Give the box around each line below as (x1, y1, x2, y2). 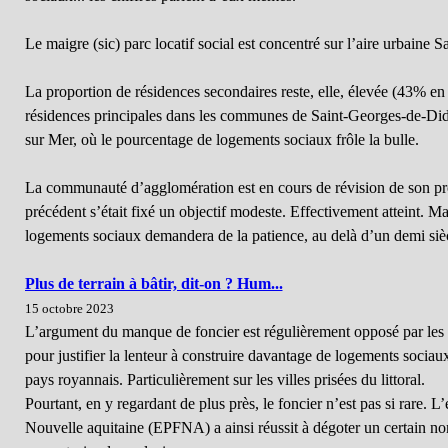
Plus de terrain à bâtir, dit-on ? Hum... (24, 275, 283, 292)
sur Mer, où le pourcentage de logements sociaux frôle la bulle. (24, 131, 419, 148)
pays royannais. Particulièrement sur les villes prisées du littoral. (24, 371, 425, 388)
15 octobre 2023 (24, 302, 114, 316)
